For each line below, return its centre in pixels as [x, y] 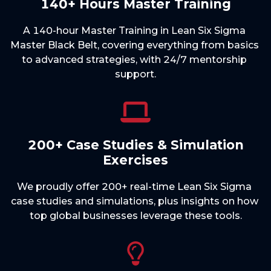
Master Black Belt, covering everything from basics [135, 45]
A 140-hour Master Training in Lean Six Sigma [135, 31]
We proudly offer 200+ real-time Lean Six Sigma [135, 187]
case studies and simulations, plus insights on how [135, 201]
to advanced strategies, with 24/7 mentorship [135, 60]
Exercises [135, 160]
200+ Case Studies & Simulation [135, 145]
